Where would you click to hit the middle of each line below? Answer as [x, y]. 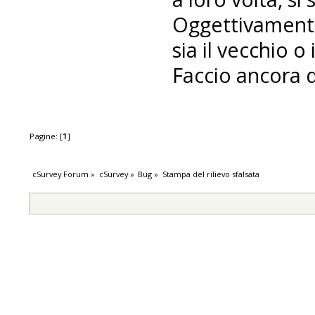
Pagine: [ [46, 136]
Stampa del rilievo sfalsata [211, 174]
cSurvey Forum [61, 174]
